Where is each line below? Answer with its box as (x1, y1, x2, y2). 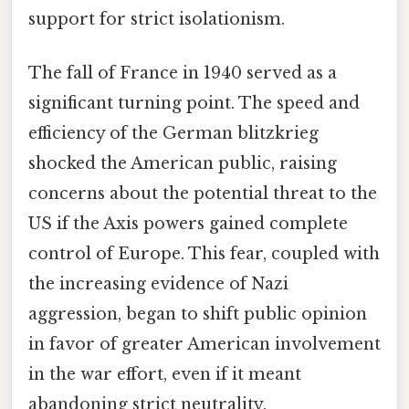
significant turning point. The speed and (28, 93, 360, 114)
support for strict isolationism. (28, 9, 285, 30)
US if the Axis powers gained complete (28, 214, 348, 235)
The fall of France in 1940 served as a (28, 63, 337, 84)
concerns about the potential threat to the (28, 184, 377, 204)
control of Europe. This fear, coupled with (28, 244, 380, 265)
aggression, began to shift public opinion (28, 304, 367, 325)
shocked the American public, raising (28, 153, 337, 174)
